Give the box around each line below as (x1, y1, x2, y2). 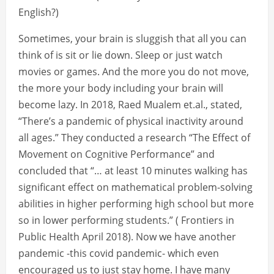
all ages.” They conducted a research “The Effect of (18, 131, 250, 145)
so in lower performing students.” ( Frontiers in (18, 213, 234, 228)
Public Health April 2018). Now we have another (18, 230, 236, 244)
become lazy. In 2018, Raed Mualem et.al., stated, (18, 98, 242, 112)
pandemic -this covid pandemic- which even (18, 246, 219, 261)
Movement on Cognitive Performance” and (18, 147, 215, 161)
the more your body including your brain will (18, 81, 223, 95)
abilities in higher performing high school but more (18, 197, 254, 211)
